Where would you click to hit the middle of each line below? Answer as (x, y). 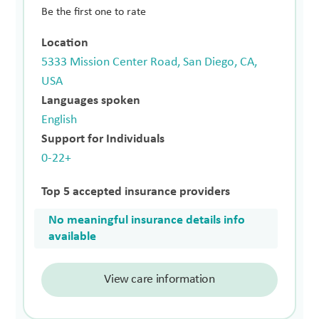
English (59, 120)
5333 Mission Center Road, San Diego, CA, (150, 62)
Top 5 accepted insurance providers (136, 192)
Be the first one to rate (94, 12)
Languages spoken (91, 100)
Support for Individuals (103, 139)
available (73, 236)
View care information (159, 279)
